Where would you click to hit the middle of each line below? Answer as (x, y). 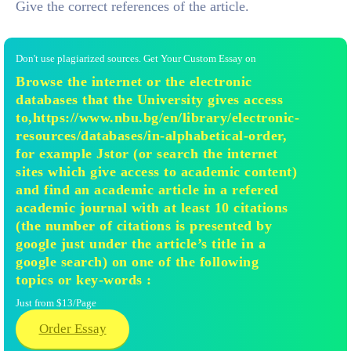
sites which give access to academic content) (156, 172)
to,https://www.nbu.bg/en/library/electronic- (157, 118)
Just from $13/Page (56, 303)
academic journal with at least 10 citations (152, 208)
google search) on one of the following (137, 262)
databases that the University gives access (149, 100)
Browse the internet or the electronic (134, 81)
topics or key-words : (84, 280)
